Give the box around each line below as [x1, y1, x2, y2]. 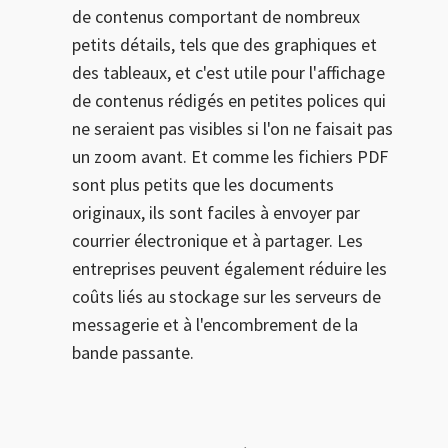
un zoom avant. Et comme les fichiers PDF [72, 145, 388, 168]
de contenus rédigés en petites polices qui [72, 89, 386, 112]
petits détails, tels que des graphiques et [72, 33, 377, 56]
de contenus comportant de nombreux [72, 5, 360, 28]
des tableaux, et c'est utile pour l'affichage [72, 61, 385, 84]
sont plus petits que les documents [72, 173, 334, 196]
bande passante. [72, 341, 194, 364]
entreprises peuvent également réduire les [72, 257, 387, 280]
